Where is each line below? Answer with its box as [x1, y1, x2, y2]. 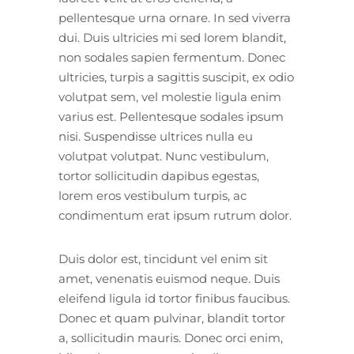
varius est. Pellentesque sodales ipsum [58, 108, 284, 124]
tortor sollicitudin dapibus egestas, [58, 168, 259, 183]
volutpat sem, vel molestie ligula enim [58, 88, 281, 104]
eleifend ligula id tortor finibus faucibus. [58, 290, 290, 306]
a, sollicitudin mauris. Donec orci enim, [58, 330, 283, 345]
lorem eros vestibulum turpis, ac [58, 187, 247, 203]
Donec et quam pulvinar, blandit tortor [58, 310, 285, 326]
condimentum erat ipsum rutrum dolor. [58, 207, 292, 223]
